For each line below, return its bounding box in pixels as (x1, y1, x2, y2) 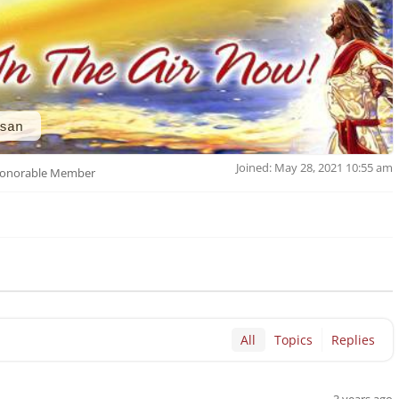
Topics (274, 331, 313, 348)
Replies (331, 331, 376, 348)
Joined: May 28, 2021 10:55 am (236, 159, 394, 175)
